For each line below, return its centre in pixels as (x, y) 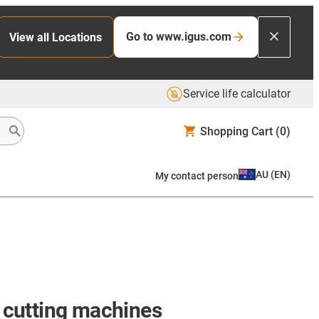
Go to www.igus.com (179, 37)
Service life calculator (237, 94)
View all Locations (56, 37)
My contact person (197, 176)
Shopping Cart (236, 131)
